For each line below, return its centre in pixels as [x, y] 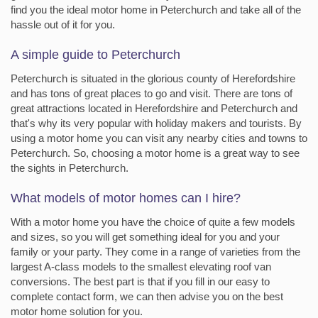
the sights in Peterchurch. [70, 168]
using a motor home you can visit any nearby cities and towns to [159, 138]
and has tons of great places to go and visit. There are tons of [152, 93]
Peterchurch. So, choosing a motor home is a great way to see [155, 153]
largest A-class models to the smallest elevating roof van [141, 267]
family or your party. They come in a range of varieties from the [155, 252]
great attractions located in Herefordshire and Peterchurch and [154, 108]
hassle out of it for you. [63, 24]
